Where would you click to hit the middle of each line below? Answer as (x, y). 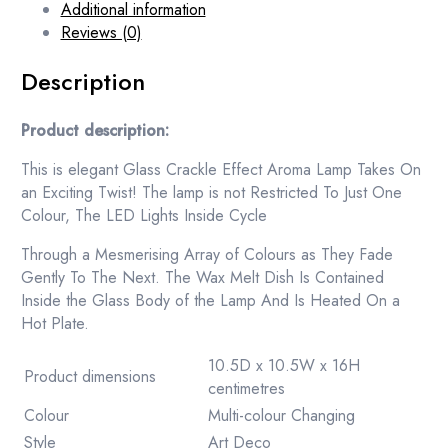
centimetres (246, 388)
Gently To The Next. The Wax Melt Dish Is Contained (202, 277)
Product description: (94, 130)
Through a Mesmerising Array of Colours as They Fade (206, 254)
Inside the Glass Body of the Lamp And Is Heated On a (210, 300)
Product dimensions (89, 376)
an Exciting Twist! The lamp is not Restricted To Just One (211, 192)
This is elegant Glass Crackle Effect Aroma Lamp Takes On (220, 169)
